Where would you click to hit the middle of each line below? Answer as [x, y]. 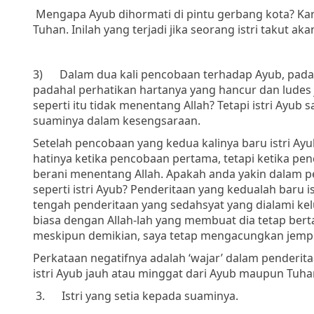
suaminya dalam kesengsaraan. [117, 120]
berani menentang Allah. [98, 173]
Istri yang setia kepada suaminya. [150, 295]
